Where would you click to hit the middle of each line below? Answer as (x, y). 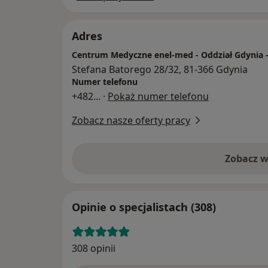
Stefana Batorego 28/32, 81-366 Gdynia (160, 70)
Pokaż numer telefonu (158, 97)
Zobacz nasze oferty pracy (131, 121)
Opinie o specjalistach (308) (144, 207)
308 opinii (94, 249)
